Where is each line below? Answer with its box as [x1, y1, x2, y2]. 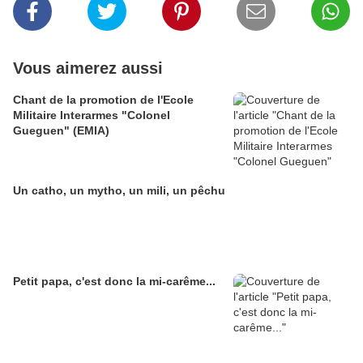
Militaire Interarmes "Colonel [13, 109, 170, 122]
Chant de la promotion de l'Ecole [13, 93, 194, 106]
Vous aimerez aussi [13, 59, 163, 77]
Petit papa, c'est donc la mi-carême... [13, 275, 216, 288]
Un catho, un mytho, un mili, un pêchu [13, 184, 225, 197]
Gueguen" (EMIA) [13, 124, 109, 137]
